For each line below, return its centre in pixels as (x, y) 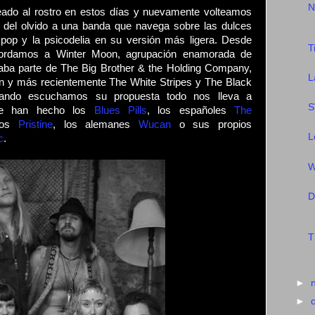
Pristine (36, 124)
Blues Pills (120, 110)
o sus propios (211, 124)
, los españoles (191, 110)
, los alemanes (96, 124)
